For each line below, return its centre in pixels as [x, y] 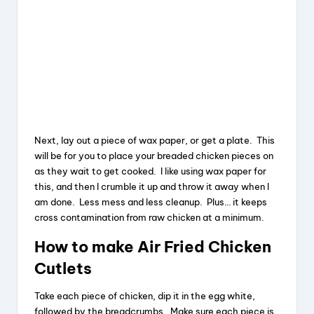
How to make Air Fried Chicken [153, 247]
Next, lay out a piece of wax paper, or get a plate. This [155, 141]
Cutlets [63, 269]
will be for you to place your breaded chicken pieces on [154, 156]
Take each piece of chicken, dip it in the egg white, [145, 296]
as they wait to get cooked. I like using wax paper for [150, 171]
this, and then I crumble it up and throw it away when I [152, 187]
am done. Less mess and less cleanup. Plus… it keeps [151, 202]
